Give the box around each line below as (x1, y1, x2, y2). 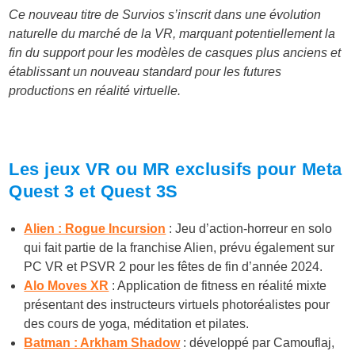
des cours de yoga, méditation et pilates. (24, 316, 250, 330)
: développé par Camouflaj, (180, 335, 335, 349)
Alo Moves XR (24, 278, 109, 292)
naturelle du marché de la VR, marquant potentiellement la (9, 26, 336, 40)
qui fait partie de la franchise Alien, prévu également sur (24, 240, 335, 254)
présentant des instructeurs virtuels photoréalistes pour (24, 297, 330, 311)
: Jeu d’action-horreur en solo (166, 221, 333, 235)
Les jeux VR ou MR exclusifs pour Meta (9, 158, 342, 179)
